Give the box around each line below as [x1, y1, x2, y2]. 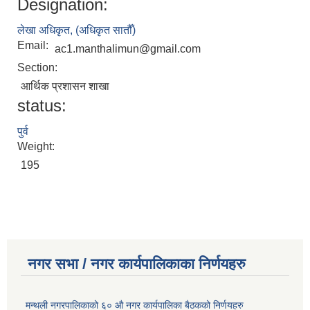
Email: [17, 39, 51, 52]
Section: [17, 62, 60, 74]
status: [17, 96, 66, 116]
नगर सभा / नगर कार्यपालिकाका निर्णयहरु [28, 255, 246, 273]
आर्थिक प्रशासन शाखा [21, 80, 109, 93]
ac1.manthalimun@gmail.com [55, 43, 201, 55]
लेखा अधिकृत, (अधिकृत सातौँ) [17, 24, 136, 37]
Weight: [17, 140, 57, 153]
